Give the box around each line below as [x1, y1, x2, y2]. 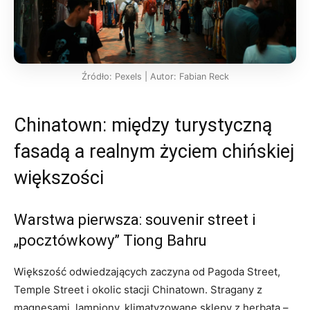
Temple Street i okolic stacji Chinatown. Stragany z [14, 282, 262, 296]
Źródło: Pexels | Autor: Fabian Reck [81, 71, 229, 82]
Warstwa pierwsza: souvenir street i [14, 210, 255, 228]
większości [14, 166, 104, 189]
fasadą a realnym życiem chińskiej [14, 140, 294, 163]
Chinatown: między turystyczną [14, 113, 272, 136]
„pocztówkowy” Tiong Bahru [14, 231, 207, 249]
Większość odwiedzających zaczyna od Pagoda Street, [14, 264, 280, 278]
